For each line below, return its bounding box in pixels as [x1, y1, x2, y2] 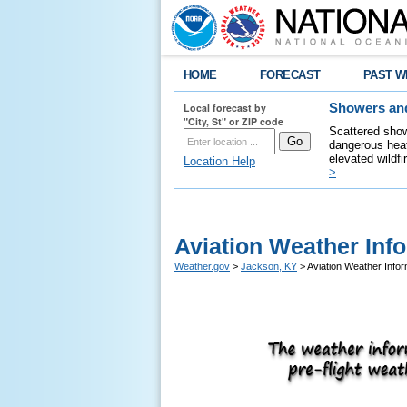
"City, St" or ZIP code [184, 114, 283, 128]
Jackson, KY [241, 261, 297, 272]
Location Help [184, 154, 255, 168]
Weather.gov [174, 261, 230, 272]
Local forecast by [184, 101, 266, 114]
